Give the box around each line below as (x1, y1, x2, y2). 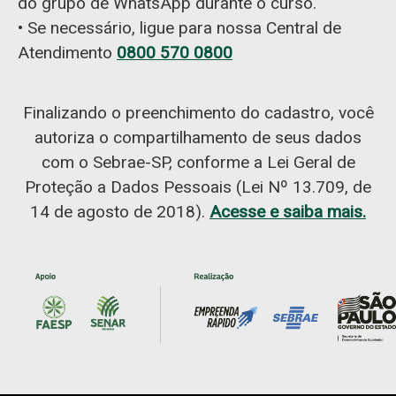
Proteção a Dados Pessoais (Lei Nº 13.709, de (25, 177, 371, 198)
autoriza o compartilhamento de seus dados (34, 127, 362, 148)
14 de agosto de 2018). (30, 202, 209, 223)
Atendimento (18, 42, 117, 64)
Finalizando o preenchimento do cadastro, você (22, 103, 374, 124)
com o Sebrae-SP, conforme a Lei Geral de (41, 152, 355, 173)
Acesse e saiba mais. (209, 202, 366, 223)
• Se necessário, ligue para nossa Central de (18, 18, 341, 39)
